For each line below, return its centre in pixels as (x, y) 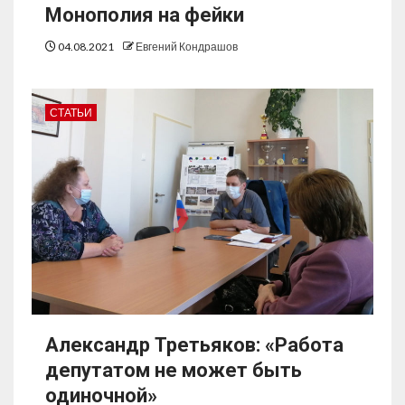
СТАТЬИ (71, 113)
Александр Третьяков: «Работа (194, 345)
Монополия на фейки (145, 15)
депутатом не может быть (174, 371)
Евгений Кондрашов (187, 47)
